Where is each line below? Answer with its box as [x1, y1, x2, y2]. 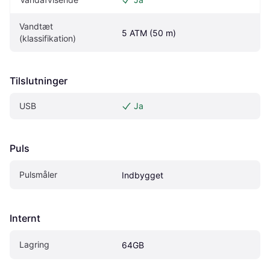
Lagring [19, 239, 49, 250]
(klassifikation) [19, 33, 76, 43]
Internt [10, 212, 40, 224]
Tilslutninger [10, 74, 67, 87]
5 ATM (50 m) [122, 27, 176, 38]
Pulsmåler [19, 169, 57, 180]
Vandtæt [19, 20, 53, 31]
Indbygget [122, 169, 163, 180]
